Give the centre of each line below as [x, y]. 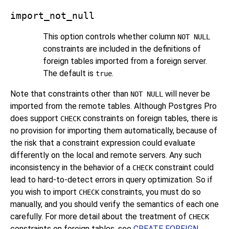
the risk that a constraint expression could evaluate [103, 143]
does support [35, 119]
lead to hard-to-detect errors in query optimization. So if [111, 180]
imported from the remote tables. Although [89, 106]
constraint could [183, 168]
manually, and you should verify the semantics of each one [114, 204]
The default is [69, 74]
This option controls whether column [110, 37]
